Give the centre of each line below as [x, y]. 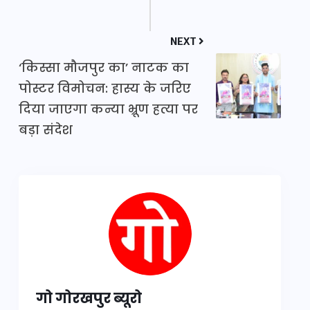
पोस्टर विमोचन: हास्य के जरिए [105, 89]
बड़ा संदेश [46, 130]
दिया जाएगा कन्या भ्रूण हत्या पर [108, 109]
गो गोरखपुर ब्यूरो [89, 299]
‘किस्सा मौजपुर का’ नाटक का [104, 68]
